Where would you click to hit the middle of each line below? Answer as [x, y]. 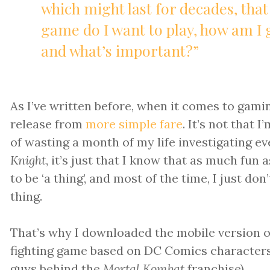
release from [48, 124]
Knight [28, 160]
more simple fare [134, 124]
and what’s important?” [120, 50]
